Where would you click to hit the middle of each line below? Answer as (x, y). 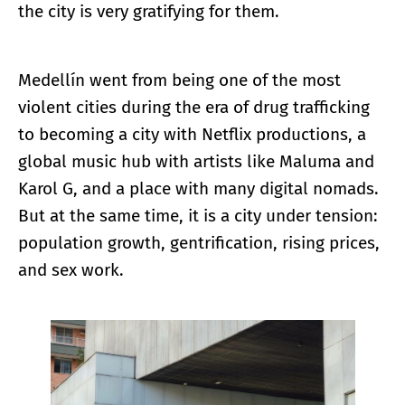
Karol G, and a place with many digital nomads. (198, 189)
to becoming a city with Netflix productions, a (192, 135)
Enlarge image (193, 334)
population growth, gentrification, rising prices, (199, 243)
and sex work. (71, 270)
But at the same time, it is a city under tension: (198, 216)
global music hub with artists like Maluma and (196, 162)
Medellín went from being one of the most (179, 80)
